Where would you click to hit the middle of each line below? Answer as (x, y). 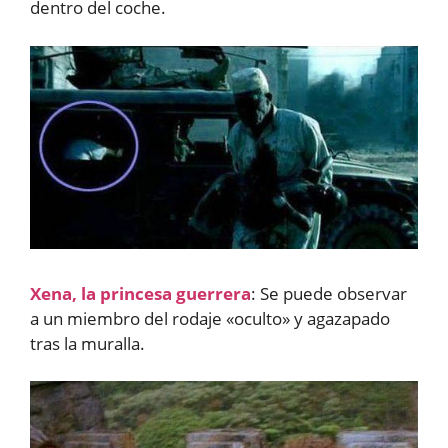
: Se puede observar (329, 293)
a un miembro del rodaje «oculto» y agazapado (210, 318)
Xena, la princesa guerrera (140, 293)
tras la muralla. (87, 343)
